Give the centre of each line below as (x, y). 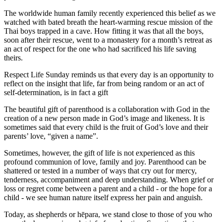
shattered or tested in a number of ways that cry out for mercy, (100, 170)
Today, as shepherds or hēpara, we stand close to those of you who (108, 214)
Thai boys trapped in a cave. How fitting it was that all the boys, (104, 31)
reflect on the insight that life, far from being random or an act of (104, 83)
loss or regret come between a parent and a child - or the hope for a (108, 188)
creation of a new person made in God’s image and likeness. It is (104, 118)
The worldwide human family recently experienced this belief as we (110, 13)
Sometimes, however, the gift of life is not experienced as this (99, 153)
